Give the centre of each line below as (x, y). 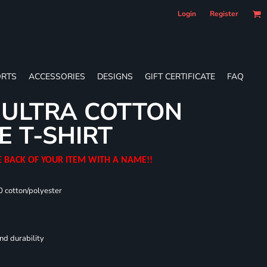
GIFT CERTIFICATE (180, 76)
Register (224, 14)
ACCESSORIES (57, 76)
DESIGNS (115, 76)
